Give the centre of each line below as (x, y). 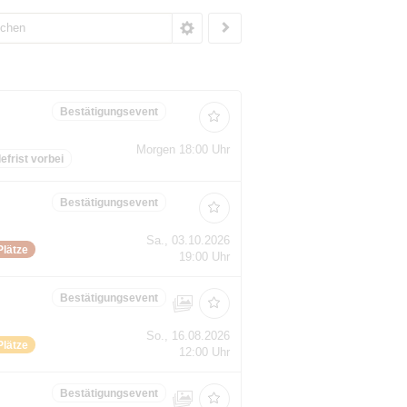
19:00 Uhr (204, 256)
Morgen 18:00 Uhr (183, 149)
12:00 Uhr (204, 352)
